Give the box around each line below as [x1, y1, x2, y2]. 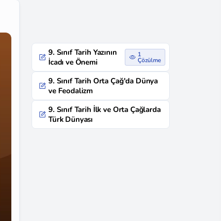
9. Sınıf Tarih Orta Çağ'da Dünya [48, 76, 158, 86]
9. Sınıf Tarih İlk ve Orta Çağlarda [48, 105, 161, 114]
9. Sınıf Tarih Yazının [48, 47, 117, 57]
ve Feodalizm [48, 86, 93, 96]
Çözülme [137, 56, 161, 64]
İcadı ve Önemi [48, 57, 98, 67]
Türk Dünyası [48, 114, 93, 124]
